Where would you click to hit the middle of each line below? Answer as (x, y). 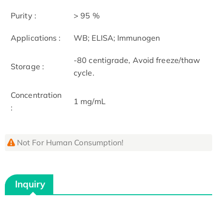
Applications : (36, 38)
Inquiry (30, 184)
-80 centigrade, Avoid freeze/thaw (137, 60)
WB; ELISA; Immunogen (117, 38)
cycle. (84, 72)
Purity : (23, 15)
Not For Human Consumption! (70, 142)
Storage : (27, 66)
